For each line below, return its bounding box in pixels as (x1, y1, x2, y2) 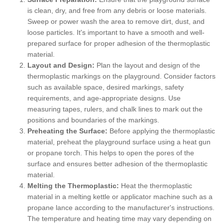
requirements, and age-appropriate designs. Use (27, 94, 181, 102)
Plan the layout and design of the (95, 61, 200, 69)
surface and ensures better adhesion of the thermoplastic (27, 159, 208, 168)
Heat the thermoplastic (119, 181, 192, 190)
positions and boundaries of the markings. (27, 115, 159, 124)
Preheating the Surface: (27, 126, 108, 135)
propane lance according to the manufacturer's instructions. (27, 203, 215, 212)
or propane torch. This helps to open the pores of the (27, 148, 194, 157)
